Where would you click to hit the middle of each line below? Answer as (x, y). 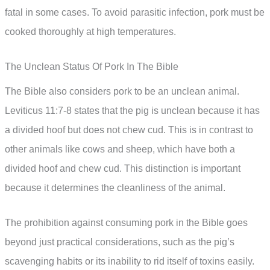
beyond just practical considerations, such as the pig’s (120, 242)
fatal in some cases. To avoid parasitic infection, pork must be (135, 13)
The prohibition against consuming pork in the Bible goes (126, 222)
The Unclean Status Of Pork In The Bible (92, 66)
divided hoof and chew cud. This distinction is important (123, 168)
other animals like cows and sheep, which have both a (120, 149)
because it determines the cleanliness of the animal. (115, 187)
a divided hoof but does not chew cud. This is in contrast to (129, 130)
